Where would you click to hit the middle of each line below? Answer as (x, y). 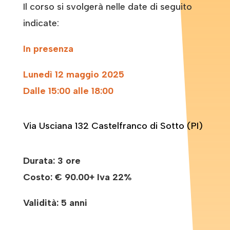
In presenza (48, 49)
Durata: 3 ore (52, 160)
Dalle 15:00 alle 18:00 (69, 91)
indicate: (41, 23)
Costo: (39, 177)
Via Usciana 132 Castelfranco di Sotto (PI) (113, 126)
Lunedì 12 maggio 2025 (73, 74)
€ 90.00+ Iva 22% (93, 177)
